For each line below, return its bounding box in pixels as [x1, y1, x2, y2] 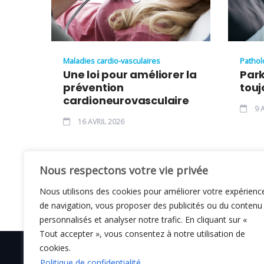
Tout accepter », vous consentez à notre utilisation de [39, 228, 245, 239]
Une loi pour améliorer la [63, 67, 197, 82]
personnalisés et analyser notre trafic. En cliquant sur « [39, 214, 247, 225]
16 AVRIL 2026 [76, 116, 124, 127]
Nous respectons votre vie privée [39, 163, 208, 177]
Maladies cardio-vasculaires [63, 55, 160, 66]
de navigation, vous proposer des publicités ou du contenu [39, 200, 262, 211]
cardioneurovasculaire [63, 93, 189, 108]
